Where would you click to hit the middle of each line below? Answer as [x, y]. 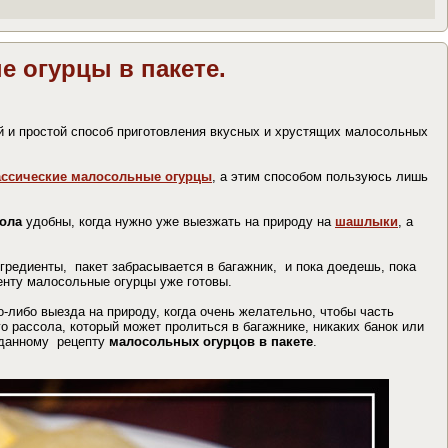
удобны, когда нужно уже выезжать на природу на [178, 221]
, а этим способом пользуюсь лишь [320, 176]
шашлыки [366, 221]
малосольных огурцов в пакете [211, 341]
